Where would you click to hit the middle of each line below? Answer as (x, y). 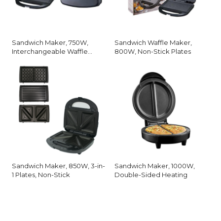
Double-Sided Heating (151, 174)
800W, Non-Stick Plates (153, 51)
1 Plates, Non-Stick (41, 174)
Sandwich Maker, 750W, (50, 42)
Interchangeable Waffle (50, 51)
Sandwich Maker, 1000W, (155, 166)
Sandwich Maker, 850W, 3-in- (58, 166)
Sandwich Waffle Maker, (153, 42)
